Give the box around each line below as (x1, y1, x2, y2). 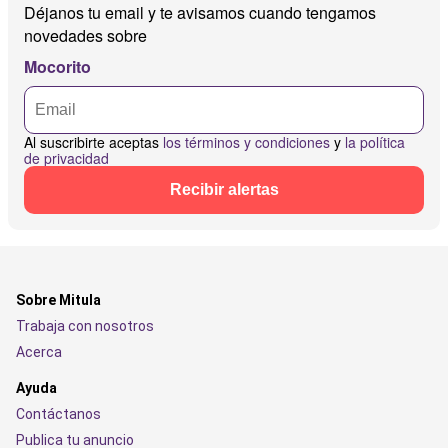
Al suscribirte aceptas (24, 132, 163, 153)
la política (345, 132, 405, 153)
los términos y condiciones (163, 132, 330, 153)
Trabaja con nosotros (16, 318, 154, 335)
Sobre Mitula (16, 292, 101, 309)
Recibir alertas (169, 181, 279, 199)
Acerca (16, 344, 62, 361)
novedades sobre (24, 24, 147, 48)
